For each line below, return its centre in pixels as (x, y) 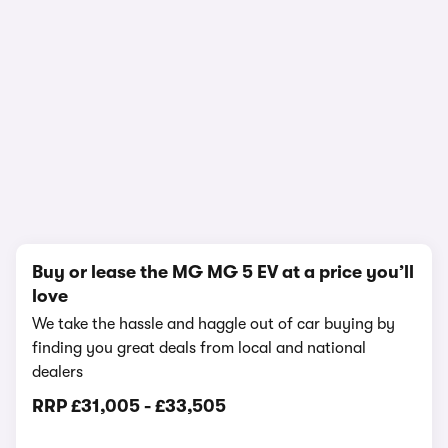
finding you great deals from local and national (199, 348)
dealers (57, 372)
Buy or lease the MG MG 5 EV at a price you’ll (223, 272)
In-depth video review (224, 149)
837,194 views (224, 171)
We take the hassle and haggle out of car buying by (213, 324)
